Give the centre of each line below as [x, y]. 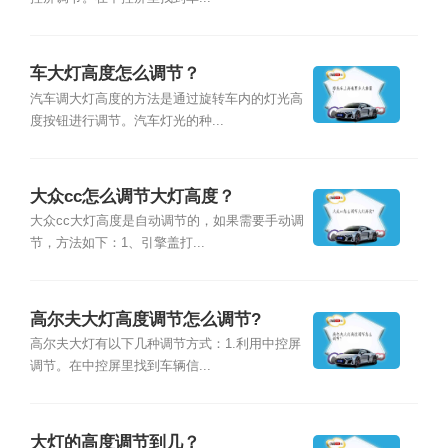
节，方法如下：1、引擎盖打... [117, 243]
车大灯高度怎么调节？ [114, 74]
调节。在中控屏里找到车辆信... [120, 366]
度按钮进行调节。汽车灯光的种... [126, 120]
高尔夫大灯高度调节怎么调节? [145, 319]
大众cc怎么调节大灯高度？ [132, 197]
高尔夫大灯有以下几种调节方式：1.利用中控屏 [165, 344]
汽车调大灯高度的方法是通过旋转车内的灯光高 [166, 98]
